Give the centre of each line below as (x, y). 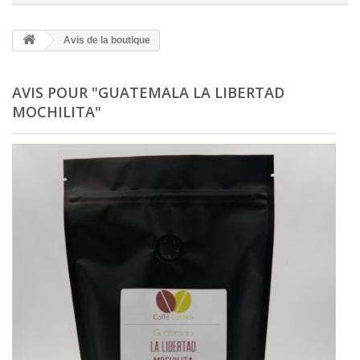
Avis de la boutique (106, 40)
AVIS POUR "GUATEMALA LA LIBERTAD (148, 92)
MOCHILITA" (57, 112)
